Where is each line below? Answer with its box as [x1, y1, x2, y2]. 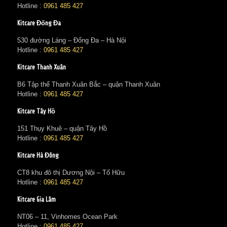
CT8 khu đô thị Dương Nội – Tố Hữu [17, 169, 125, 176]
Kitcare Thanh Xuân [17, 63, 66, 71]
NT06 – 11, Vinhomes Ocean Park [17, 213, 118, 220]
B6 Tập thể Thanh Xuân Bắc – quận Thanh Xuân [17, 81, 160, 88]
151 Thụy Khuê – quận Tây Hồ [17, 125, 107, 132]
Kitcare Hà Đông [17, 152, 59, 159]
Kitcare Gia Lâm [17, 196, 56, 203]
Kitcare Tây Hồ [17, 107, 55, 115]
